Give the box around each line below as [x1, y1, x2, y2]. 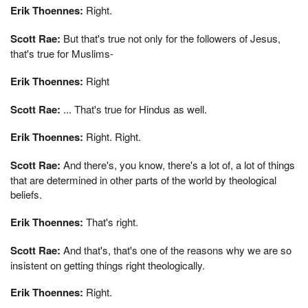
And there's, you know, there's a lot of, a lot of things [60, 157, 295, 172]
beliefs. [10, 187, 42, 201]
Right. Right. [83, 129, 141, 144]
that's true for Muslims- [10, 46, 113, 60]
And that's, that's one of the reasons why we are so [60, 242, 291, 257]
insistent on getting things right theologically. [10, 257, 205, 272]
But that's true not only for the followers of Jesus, [60, 31, 280, 45]
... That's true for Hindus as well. [60, 101, 207, 116]
